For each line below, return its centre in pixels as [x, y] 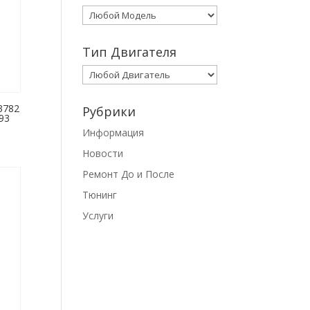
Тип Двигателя [130, 52]
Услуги [98, 216]
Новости [103, 153]
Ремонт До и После [129, 174]
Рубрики [109, 111]
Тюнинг [100, 195]
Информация [113, 133]
